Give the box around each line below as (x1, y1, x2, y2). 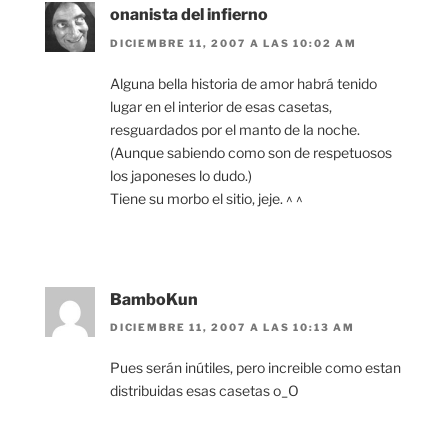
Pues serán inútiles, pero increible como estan (110, 359, 401, 377)
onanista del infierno (110, 5, 268, 25)
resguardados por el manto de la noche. (110, 120, 360, 138)
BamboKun (110, 289, 198, 309)
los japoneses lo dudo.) (110, 166, 252, 184)
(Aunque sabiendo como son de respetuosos (110, 143, 392, 161)
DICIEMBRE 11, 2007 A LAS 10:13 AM (110, 321, 355, 334)
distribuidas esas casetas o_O (110, 382, 299, 400)
